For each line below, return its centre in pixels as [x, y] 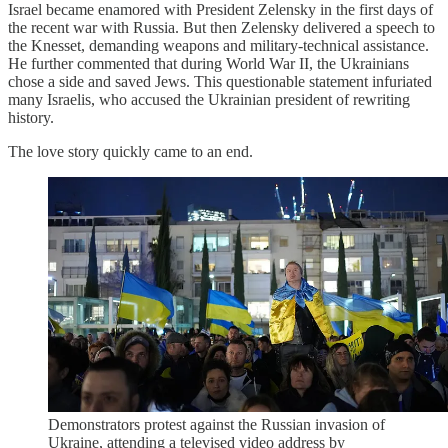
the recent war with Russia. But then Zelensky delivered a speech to [221, 28]
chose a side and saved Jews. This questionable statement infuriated [220, 82]
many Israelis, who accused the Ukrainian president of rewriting [209, 100]
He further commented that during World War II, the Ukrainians [208, 64]
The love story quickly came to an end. [130, 152]
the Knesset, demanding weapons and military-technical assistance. [218, 46]
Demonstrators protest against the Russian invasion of [216, 424]
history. [31, 118]
